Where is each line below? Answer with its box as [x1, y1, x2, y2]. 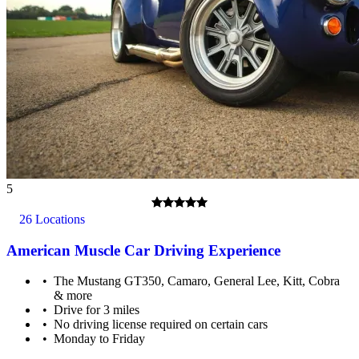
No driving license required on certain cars [54, 317, 268, 332]
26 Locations [16, 212, 85, 226]
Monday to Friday [54, 332, 146, 346]
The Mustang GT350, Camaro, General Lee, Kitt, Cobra [54, 274, 341, 288]
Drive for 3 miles [54, 303, 140, 317]
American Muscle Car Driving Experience [6, 241, 280, 259]
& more [54, 288, 93, 303]
